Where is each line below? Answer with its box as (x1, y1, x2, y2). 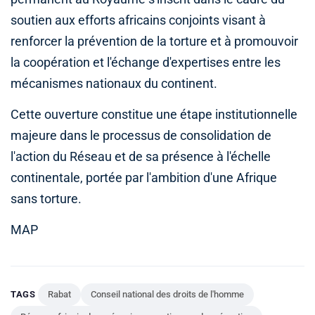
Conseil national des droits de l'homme (91, 289, 244, 300)
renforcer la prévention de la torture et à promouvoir (11, 34, 298, 49)
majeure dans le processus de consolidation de (11, 129, 271, 143)
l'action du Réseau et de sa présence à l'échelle (11, 150, 271, 165)
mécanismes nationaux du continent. (11, 77, 217, 91)
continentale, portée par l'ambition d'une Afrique (11, 171, 277, 186)
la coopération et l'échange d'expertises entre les (11, 56, 281, 70)
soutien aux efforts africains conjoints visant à (11, 13, 266, 28)
